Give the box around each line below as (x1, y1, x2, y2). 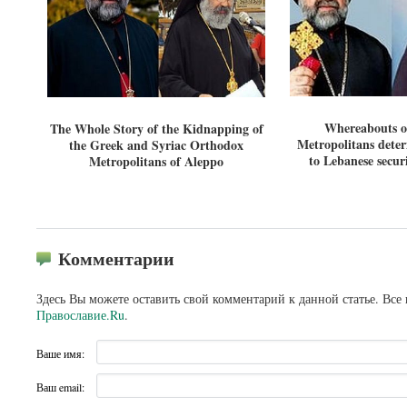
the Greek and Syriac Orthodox (69, 135, 243, 154)
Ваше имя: (36, 346, 84, 362)
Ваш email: (36, 380, 84, 395)
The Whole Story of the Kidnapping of (49, 119, 263, 138)
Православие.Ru (36, 306, 124, 323)
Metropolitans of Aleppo (89, 152, 223, 171)
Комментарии (58, 245, 174, 272)
